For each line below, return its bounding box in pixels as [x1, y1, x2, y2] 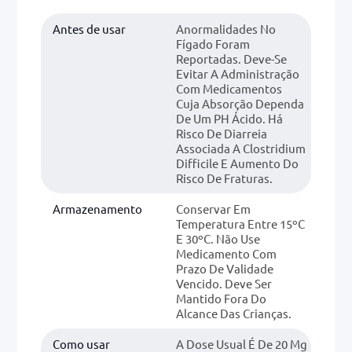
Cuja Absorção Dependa [176, 95, 304, 111]
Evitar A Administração [176, 65, 299, 81]
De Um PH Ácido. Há [176, 110, 283, 126]
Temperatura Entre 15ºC [176, 215, 305, 231]
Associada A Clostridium [176, 140, 306, 156]
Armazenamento [53, 200, 142, 216]
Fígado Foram [176, 35, 250, 51]
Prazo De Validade [176, 260, 273, 276]
